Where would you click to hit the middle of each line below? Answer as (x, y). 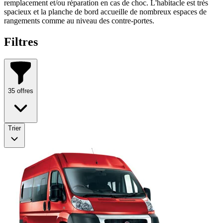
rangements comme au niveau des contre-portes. (79, 20)
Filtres (21, 42)
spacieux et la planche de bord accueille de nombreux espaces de (105, 11)
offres (24, 91)
